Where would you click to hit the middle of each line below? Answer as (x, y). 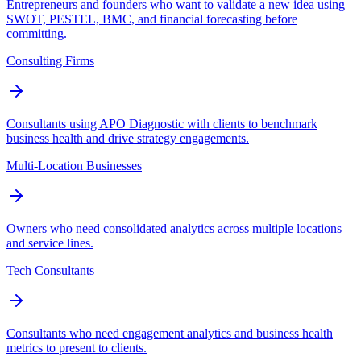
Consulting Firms (50, 61)
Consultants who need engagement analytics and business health (170, 334)
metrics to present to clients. (77, 348)
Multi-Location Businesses (74, 166)
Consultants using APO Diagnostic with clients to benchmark (162, 124)
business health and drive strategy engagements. (128, 139)
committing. (37, 34)
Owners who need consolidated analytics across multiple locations (174, 229)
